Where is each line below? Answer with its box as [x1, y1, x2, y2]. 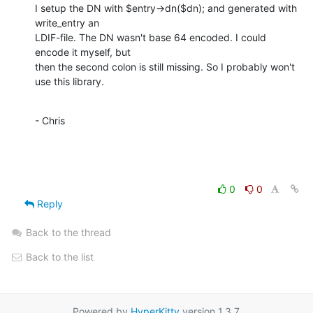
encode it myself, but [35, 45, 131, 58]
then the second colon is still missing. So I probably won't [35, 60, 295, 73]
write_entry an [35, 16, 99, 29]
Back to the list [23, 250, 94, 263]
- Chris [35, 114, 65, 126]
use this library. [35, 75, 104, 87]
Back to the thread [26, 226, 111, 238]
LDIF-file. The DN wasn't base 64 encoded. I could [35, 31, 266, 43]
